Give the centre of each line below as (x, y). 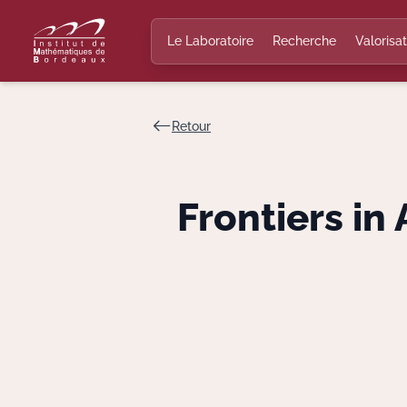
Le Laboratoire (210, 40)
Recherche (304, 40)
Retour (191, 126)
